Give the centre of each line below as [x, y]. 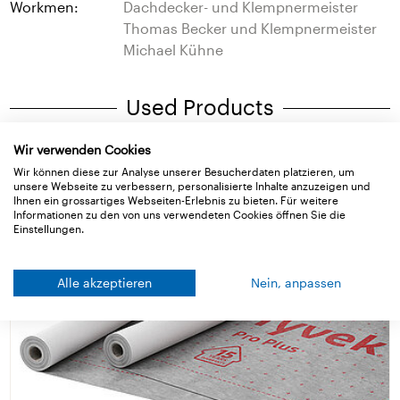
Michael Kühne [174, 49]
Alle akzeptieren [104, 282]
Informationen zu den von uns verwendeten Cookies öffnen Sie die [179, 214]
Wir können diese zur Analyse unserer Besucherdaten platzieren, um [184, 171]
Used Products [200, 106]
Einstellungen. [49, 228]
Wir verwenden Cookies [82, 149]
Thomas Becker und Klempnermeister [250, 28]
